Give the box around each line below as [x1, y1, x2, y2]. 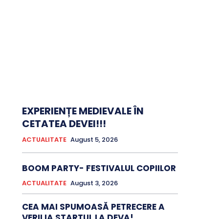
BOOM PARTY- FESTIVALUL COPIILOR [22, 162, 176, 175]
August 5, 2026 [70, 135, 118, 145]
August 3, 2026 [70, 178, 118, 188]
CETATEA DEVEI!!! [22, 117, 106, 131]
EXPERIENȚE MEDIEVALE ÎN [22, 104, 144, 118]
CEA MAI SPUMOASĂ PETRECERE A [22, 201, 165, 213]
